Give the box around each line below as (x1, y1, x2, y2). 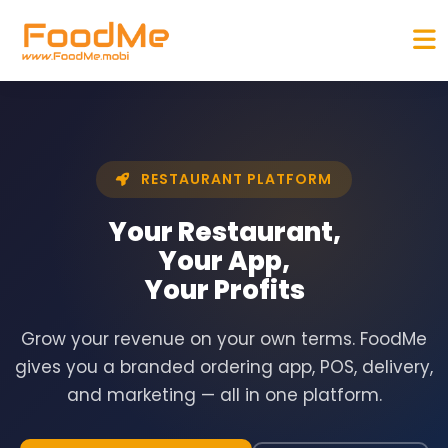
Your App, (158, 243, 290, 280)
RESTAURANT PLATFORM (137, 169, 332, 190)
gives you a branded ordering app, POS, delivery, (15, 355, 433, 380)
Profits (213, 272, 305, 309)
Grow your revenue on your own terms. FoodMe (21, 327, 427, 352)
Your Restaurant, (107, 214, 341, 251)
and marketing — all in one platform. (66, 383, 382, 408)
